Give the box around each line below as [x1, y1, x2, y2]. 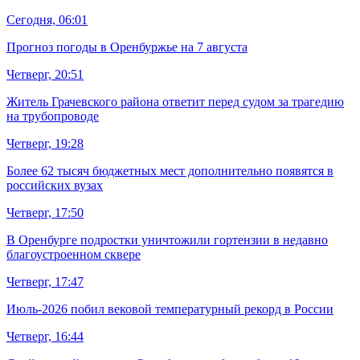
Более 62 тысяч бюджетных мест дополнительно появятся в [6, 164, 333, 178]
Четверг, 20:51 [6, 67, 84, 82]
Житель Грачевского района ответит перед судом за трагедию [6, 95, 344, 109]
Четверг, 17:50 [6, 206, 84, 220]
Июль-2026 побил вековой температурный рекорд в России [6, 302, 333, 317]
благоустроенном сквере [6, 247, 141, 262]
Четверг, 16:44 [6, 329, 84, 344]
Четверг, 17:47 [6, 275, 84, 289]
